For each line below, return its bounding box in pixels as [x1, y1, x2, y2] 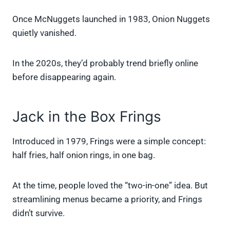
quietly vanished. [12, 28, 76, 39]
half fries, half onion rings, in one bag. [12, 150, 155, 161]
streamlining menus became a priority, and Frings [12, 194, 202, 205]
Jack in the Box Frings [12, 108, 161, 126]
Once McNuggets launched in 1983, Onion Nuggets [12, 14, 210, 25]
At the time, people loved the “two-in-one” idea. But [12, 180, 208, 191]
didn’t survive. [12, 208, 65, 219]
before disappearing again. [12, 72, 116, 83]
